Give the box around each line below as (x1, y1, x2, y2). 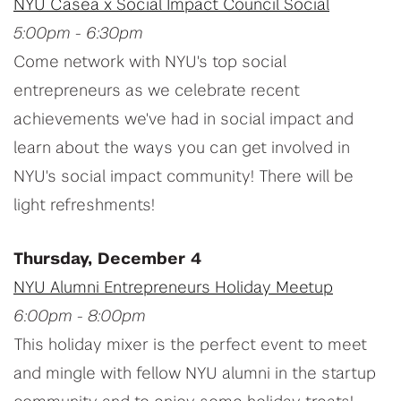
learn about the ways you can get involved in (13, 141, 350, 158)
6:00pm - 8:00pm (13, 309, 146, 326)
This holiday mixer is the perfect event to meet (13, 337, 367, 354)
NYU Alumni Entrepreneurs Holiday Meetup (13, 280, 333, 297)
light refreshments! (13, 198, 155, 215)
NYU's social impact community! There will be (13, 169, 354, 186)
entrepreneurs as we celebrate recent (13, 83, 300, 100)
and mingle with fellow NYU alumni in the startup (13, 366, 376, 383)
